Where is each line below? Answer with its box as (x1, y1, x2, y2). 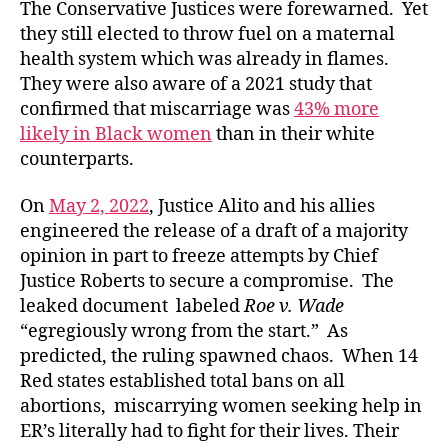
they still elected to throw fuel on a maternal (20, 22, 395, 46)
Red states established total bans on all (20, 370, 345, 394)
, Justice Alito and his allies (149, 195, 375, 219)
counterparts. (20, 147, 134, 171)
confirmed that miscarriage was (20, 97, 294, 121)
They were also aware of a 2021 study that (20, 72, 372, 96)
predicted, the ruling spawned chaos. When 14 (20, 345, 418, 369)
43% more (294, 97, 379, 121)
